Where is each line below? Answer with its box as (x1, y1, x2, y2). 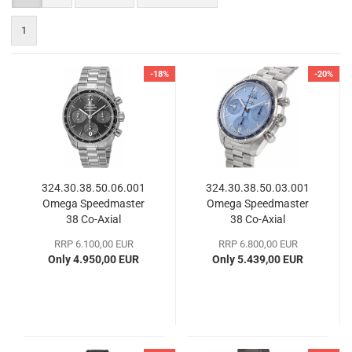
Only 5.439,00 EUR (212, 252, 303, 266)
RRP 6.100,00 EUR (53, 237, 134, 250)
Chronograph (225, 228, 291, 241)
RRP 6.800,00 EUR (218, 237, 298, 250)
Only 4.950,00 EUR (48, 252, 139, 266)
